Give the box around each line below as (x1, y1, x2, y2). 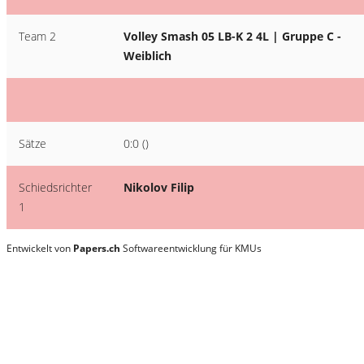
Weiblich (123, 48, 171, 63)
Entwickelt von (6, 241, 73, 255)
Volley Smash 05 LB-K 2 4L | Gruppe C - (123, 28, 341, 44)
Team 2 (19, 28, 56, 44)
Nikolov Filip (123, 180, 194, 195)
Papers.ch (73, 241, 120, 255)
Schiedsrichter (19, 180, 92, 195)
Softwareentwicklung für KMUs (120, 241, 262, 255)
